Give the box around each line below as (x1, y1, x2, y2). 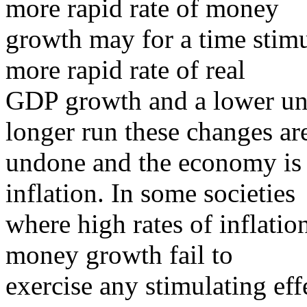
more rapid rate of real (5, 55, 245, 84)
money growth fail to (5, 240, 233, 269)
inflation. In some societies (5, 178, 295, 208)
